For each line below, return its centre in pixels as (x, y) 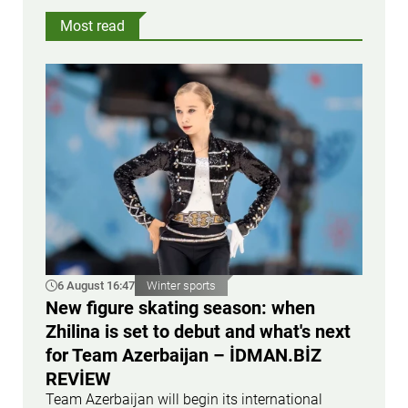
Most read (92, 26)
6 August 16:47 (96, 286)
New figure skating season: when (180, 307)
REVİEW (78, 378)
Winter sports (181, 286)
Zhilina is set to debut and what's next (198, 331)
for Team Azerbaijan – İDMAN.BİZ (184, 355)
